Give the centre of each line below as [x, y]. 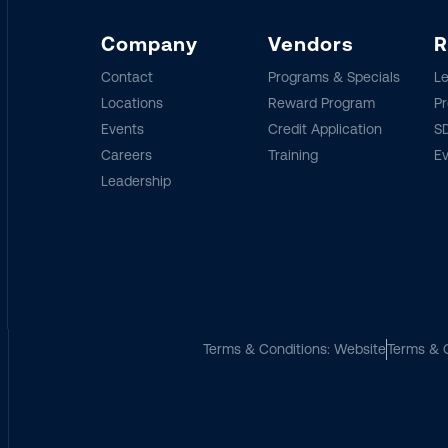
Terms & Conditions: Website [294, 349]
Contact [126, 77]
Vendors [310, 44]
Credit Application [324, 129]
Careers [126, 155]
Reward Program [321, 103]
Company [149, 44]
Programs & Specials [333, 77]
